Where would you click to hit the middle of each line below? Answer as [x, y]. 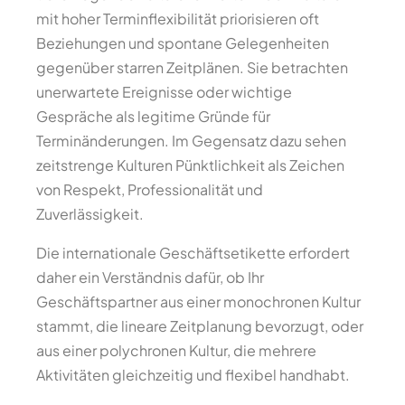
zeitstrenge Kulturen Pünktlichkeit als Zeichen [190, 165]
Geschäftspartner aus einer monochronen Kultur [198, 301]
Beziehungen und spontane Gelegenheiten [183, 43]
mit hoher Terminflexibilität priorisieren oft [178, 19]
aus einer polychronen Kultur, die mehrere [176, 350]
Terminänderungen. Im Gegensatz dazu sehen [191, 141]
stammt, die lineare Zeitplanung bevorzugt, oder [200, 326]
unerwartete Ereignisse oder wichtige [164, 92]
